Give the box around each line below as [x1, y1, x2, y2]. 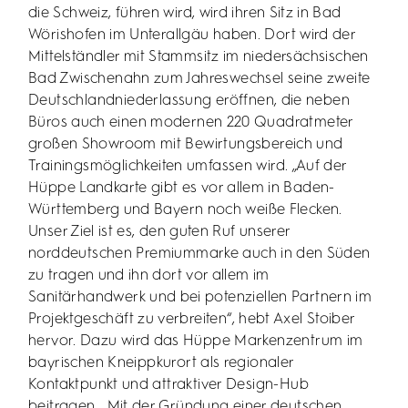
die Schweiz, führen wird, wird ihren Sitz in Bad [28, 5, 342, 21]
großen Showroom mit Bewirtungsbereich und [28, 136, 343, 152]
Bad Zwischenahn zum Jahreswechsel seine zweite [28, 70, 371, 87]
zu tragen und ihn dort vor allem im [28, 267, 270, 283]
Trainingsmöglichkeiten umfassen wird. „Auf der [28, 158, 347, 174]
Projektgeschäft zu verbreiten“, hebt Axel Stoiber [28, 311, 355, 327]
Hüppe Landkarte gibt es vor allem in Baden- [28, 179, 335, 196]
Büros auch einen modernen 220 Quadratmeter [28, 114, 353, 130]
